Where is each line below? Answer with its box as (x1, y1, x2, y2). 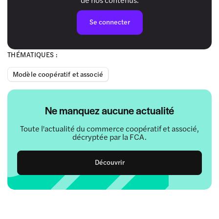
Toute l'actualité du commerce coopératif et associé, (20, 122, 199, 134)
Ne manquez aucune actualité (45, 103, 174, 117)
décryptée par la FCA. (72, 131, 147, 142)
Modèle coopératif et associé (13, 68, 103, 79)
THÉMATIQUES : (7, 49, 58, 59)
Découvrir (94, 156, 125, 167)
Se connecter (89, 16, 130, 26)
